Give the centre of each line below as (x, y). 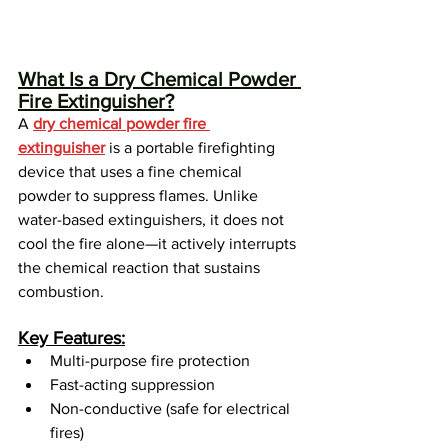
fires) (67, 433)
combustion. (61, 292)
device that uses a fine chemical (132, 172)
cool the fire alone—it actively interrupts (159, 244)
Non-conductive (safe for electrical (172, 409)
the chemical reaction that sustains (141, 268)
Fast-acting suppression (132, 385)
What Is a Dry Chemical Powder (159, 79)
